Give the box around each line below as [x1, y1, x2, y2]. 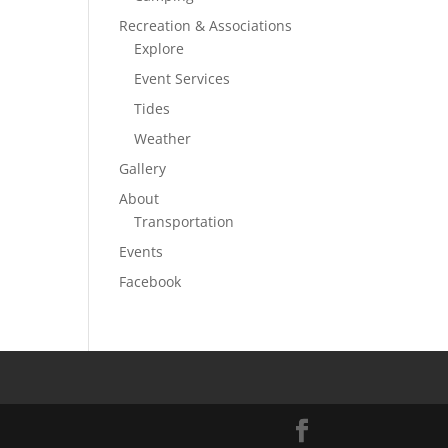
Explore [134, 39, 185, 58]
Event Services [134, 69, 231, 88]
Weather [134, 129, 192, 148]
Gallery [119, 159, 167, 178]
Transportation [134, 212, 235, 231]
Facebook [119, 272, 182, 291]
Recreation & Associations [119, 16, 293, 35]
